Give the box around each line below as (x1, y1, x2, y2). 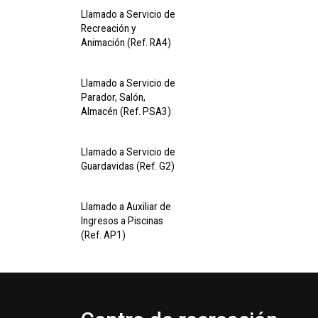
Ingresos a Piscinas (81, 215, 163, 226)
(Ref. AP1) (81, 229, 126, 241)
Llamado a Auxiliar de (81, 201, 171, 212)
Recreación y (81, 23, 136, 34)
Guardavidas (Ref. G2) (81, 160, 175, 172)
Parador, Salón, (81, 92, 146, 103)
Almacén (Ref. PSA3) (81, 106, 171, 117)
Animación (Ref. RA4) (81, 37, 171, 48)
